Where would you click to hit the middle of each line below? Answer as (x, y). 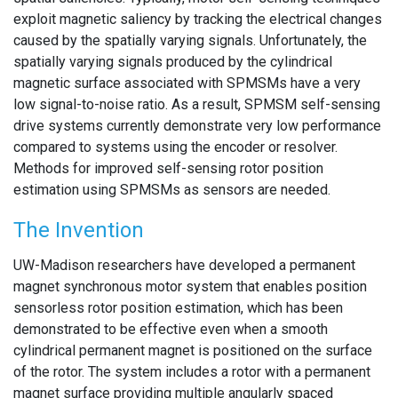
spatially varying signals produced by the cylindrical (173, 62)
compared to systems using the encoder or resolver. (175, 147)
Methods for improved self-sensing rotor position (168, 169)
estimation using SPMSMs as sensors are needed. (172, 190)
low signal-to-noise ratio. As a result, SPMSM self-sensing (197, 105)
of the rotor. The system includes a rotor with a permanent (192, 372)
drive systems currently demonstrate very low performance (197, 126)
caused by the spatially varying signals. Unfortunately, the (190, 41)
